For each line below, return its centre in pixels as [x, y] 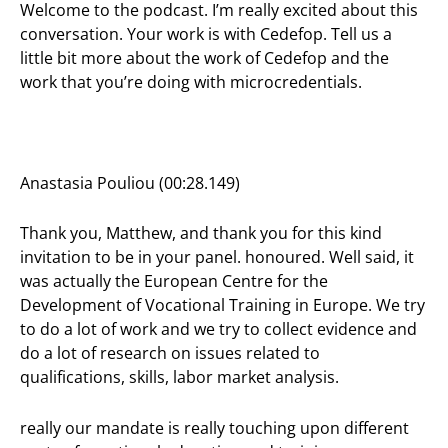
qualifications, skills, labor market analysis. [179, 377]
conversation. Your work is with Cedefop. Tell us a [206, 33]
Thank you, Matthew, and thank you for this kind [201, 233]
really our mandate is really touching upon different [214, 427]
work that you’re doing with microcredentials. [191, 81]
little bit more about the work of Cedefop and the [204, 57]
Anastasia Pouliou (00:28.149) [130, 182]
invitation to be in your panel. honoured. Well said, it [217, 257]
